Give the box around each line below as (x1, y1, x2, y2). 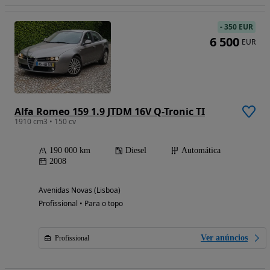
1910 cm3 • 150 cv (14, 116, 76, 127)
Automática (181, 145, 221, 155)
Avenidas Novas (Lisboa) (39, 184, 121, 195)
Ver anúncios (201, 233, 248, 242)
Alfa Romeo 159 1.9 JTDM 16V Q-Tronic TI (14, 104, 205, 118)
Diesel (125, 145, 146, 155)
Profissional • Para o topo (39, 198, 123, 209)
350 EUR (224, 21, 253, 32)
